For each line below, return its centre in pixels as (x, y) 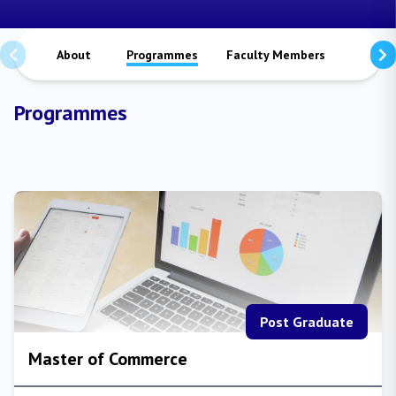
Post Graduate (307, 322)
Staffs (372, 55)
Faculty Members (276, 55)
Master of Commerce (108, 359)
